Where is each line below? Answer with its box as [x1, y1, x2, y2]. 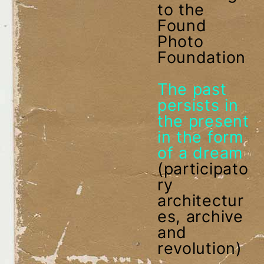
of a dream [157, 143, 243, 163]
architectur [157, 190, 244, 210]
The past [157, 79, 227, 99]
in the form [157, 127, 243, 147]
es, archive [157, 206, 243, 226]
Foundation [157, 47, 246, 67]
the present [157, 111, 249, 131]
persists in [157, 95, 239, 115]
